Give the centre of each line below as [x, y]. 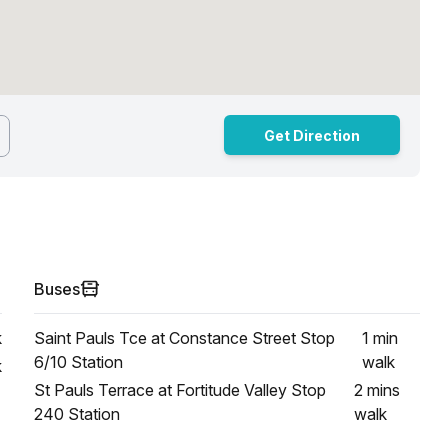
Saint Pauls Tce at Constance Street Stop [184, 338]
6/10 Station [78, 362]
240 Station [77, 414]
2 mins [376, 390]
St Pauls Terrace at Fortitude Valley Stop [180, 390]
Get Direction [312, 135]
